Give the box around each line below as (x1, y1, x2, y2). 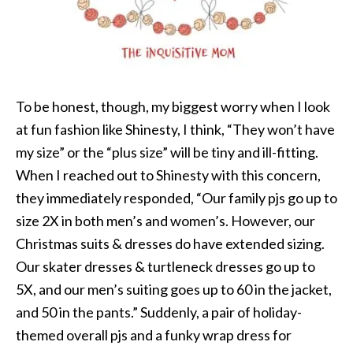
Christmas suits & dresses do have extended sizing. (16, 235, 325, 252)
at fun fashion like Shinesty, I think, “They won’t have (16, 121, 335, 138)
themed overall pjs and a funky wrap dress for (16, 326, 292, 344)
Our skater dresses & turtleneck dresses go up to (16, 258, 315, 275)
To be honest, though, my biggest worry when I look (16, 98, 330, 115)
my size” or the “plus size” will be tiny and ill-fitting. (16, 143, 318, 161)
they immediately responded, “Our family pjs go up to (16, 189, 337, 206)
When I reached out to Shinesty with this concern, (16, 166, 321, 184)
